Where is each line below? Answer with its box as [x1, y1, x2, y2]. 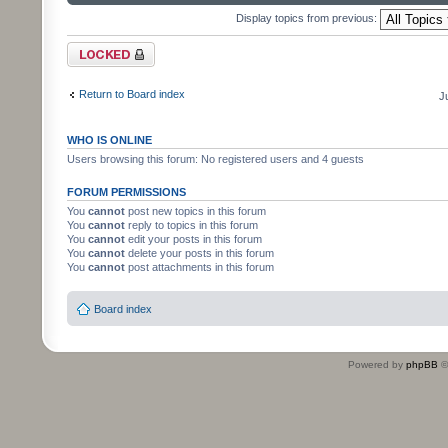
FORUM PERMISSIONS [67, 186, 186, 198]
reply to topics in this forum [125, 219, 258, 231]
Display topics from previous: [236, 12, 380, 25]
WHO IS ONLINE [67, 134, 152, 146]
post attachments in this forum [125, 261, 274, 273]
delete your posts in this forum [125, 247, 274, 259]
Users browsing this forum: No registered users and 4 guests [67, 153, 364, 165]
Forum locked [67, 42, 134, 54]
